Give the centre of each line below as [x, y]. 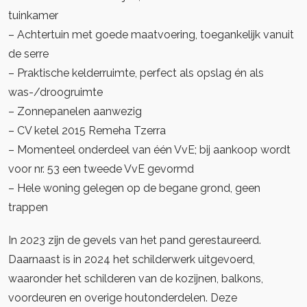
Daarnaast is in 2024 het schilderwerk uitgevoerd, [132, 259]
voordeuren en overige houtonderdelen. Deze [123, 298]
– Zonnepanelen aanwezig [75, 111]
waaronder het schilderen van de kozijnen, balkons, [136, 279]
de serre [28, 54]
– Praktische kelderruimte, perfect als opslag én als [136, 73]
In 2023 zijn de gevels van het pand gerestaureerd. [135, 240]
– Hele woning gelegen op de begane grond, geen [134, 188]
